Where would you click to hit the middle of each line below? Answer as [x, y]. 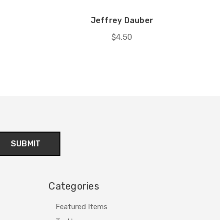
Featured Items [82, 206]
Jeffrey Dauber [122, 20]
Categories [74, 186]
